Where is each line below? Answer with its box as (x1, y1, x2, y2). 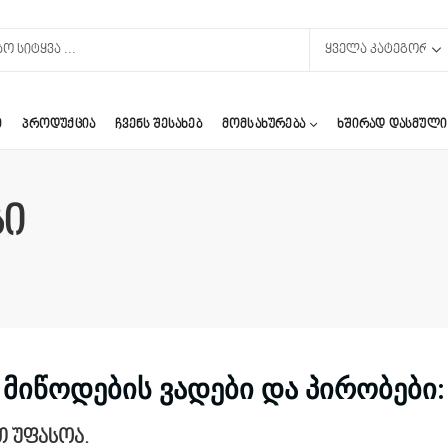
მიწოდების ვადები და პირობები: (3, 373, 445, 406)
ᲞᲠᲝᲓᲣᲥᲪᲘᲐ (22, 117, 96, 132)
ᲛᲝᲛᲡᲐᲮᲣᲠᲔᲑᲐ (221, 117, 306, 132)
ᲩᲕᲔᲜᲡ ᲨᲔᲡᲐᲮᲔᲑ (115, 117, 202, 132)
